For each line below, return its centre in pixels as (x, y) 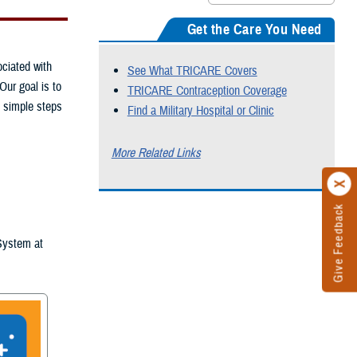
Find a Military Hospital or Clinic (200, 111)
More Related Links (156, 153)
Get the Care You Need (254, 30)
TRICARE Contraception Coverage (207, 91)
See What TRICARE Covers (192, 71)
